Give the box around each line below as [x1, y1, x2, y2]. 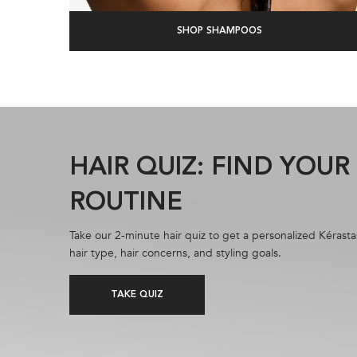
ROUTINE [69, 190, 182, 216]
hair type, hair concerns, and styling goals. [69, 245, 281, 261]
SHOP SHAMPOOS [176, 26, 262, 37]
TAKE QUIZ [111, 289, 163, 300]
